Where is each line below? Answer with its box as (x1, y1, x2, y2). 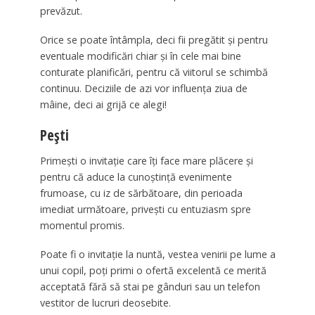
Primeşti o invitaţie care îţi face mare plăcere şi (39, 153, 253, 167)
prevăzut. (39, 4, 82, 18)
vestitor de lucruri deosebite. (39, 295, 171, 309)
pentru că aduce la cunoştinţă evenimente (39, 169, 232, 184)
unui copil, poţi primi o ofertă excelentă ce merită (39, 263, 266, 277)
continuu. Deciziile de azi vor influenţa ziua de (39, 82, 247, 96)
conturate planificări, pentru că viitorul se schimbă (39, 65, 268, 79)
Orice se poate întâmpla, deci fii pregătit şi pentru (39, 33, 268, 47)
